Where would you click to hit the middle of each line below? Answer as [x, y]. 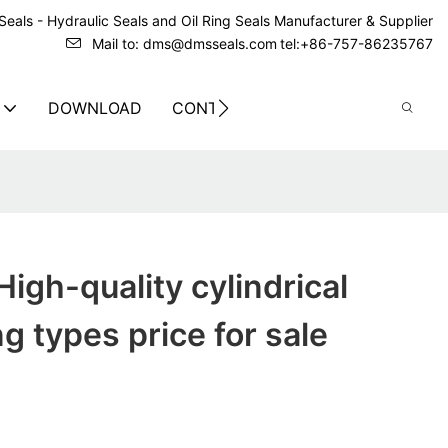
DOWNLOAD [95, 107]
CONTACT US [224, 107]
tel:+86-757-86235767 [356, 43]
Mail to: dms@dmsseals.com [184, 43]
